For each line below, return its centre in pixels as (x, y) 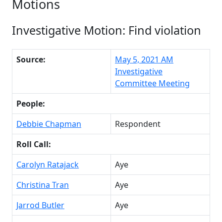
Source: (31, 59)
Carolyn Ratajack (48, 164)
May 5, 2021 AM (144, 59)
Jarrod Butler (40, 205)
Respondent (138, 124)
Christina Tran (43, 185)
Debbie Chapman (49, 124)
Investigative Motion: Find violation (107, 30)
